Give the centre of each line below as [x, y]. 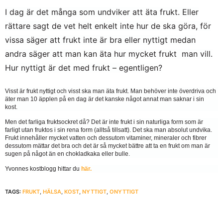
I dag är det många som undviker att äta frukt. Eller [102, 12]
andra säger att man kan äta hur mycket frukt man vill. [109, 54]
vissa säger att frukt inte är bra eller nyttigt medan [100, 40]
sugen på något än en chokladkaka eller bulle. [68, 154]
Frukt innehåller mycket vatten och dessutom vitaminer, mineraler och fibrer [106, 138]
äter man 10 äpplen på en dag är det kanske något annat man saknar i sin [105, 99]
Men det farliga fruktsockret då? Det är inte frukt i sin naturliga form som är [104, 122]
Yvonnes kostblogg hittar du [43, 169]
